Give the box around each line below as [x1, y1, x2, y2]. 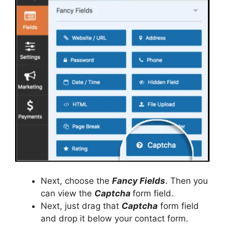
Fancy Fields [112, 176, 165, 186]
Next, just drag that [41, 201, 122, 211]
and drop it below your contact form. [41, 213, 188, 224]
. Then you [165, 176, 208, 186]
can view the [41, 188, 94, 199]
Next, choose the [41, 176, 112, 186]
